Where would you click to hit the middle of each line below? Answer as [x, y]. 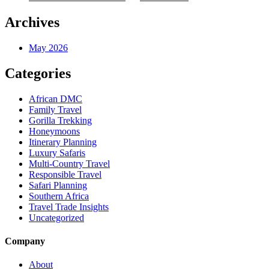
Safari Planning [58, 185]
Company [25, 241]
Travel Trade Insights [69, 207]
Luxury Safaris [57, 153]
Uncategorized [56, 217]
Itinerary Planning [63, 142]
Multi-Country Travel [69, 163]
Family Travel [55, 109]
